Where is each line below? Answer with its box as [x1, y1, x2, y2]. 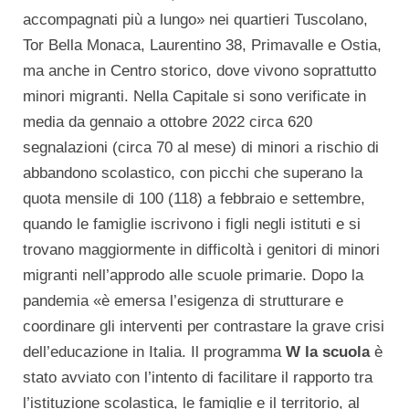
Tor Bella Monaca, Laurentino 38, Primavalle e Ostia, [23, 36, 382, 54]
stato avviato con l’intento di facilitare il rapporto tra [23, 368, 372, 386]
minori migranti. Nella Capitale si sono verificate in [23, 87, 366, 105]
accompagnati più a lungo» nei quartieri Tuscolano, [23, 10, 368, 28]
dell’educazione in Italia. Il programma [23, 342, 286, 361]
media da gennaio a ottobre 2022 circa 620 [23, 112, 312, 131]
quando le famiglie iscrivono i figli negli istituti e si [23, 215, 361, 233]
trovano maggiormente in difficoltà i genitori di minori [23, 240, 380, 258]
